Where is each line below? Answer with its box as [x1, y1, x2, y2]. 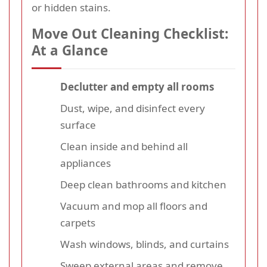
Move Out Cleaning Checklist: [32, 24, 228, 44]
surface [60, 118, 96, 132]
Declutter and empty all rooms [60, 80, 214, 94]
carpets [60, 216, 95, 230]
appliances [60, 156, 111, 170]
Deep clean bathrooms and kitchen [60, 178, 226, 192]
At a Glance [32, 41, 108, 60]
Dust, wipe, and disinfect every [60, 101, 205, 116]
